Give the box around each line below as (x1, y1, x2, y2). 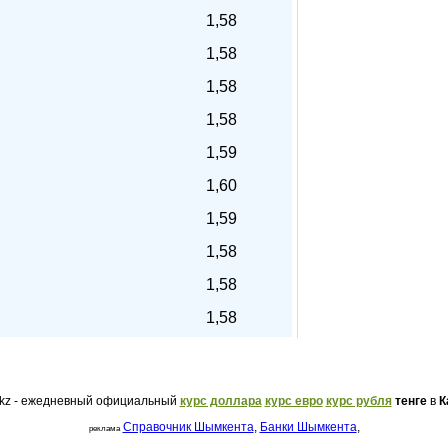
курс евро (264, 394, 323, 408)
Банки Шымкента (259, 420, 357, 434)
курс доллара (179, 394, 262, 408)
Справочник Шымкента (122, 420, 254, 434)
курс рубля (325, 394, 392, 408)
